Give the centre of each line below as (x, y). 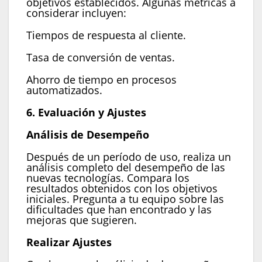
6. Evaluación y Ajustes (86, 113)
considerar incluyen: (76, 13)
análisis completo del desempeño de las (126, 168)
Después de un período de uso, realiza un (129, 157)
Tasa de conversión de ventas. (101, 58)
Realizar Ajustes (69, 242)
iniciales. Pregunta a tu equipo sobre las (125, 199)
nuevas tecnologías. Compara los (108, 178)
